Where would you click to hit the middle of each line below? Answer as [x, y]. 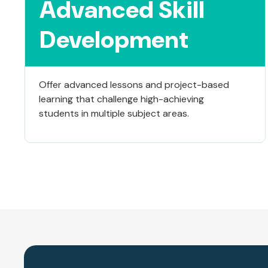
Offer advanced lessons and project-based [134, 85]
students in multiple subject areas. [114, 114]
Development [114, 40]
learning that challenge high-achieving [121, 99]
